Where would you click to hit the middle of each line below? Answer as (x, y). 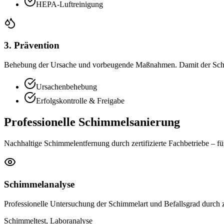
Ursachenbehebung (66, 86)
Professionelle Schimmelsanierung (92, 122)
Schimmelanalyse (39, 184)
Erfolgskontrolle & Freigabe (80, 100)
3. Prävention (32, 45)
